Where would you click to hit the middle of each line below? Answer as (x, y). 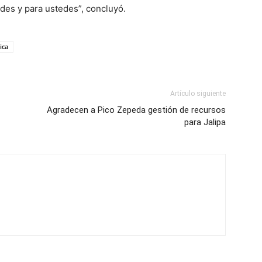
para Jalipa (205, 122)
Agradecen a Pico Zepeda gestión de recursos (136, 110)
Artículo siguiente (198, 94)
